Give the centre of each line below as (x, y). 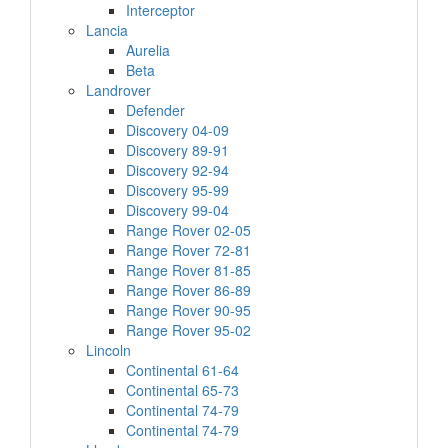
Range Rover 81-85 (188, 270)
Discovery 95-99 (177, 190)
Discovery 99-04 (177, 210)
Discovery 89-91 (177, 150)
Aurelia (148, 50)
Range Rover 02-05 (188, 230)
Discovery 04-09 (177, 130)
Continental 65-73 (182, 390)
